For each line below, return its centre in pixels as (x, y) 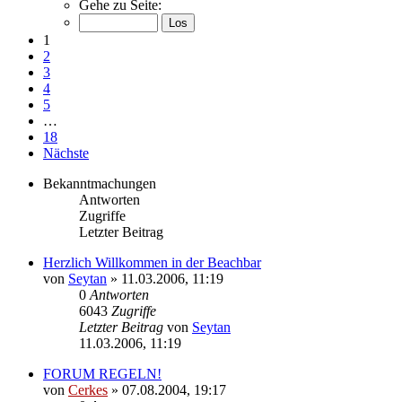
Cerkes (88, 389)
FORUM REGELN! (102, 373)
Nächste (66, 153)
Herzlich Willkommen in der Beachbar (152, 262)
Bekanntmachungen (100, 183)
